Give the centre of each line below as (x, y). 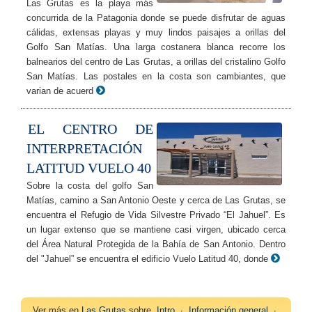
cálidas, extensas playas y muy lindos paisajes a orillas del (156, 33)
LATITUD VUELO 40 (89, 168)
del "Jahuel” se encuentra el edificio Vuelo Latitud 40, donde (147, 259)
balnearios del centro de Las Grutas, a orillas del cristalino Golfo (156, 62)
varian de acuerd (60, 91)
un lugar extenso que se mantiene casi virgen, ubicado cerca (156, 230)
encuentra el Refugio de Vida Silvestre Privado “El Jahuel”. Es (156, 215)
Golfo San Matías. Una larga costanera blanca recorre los (156, 47)
